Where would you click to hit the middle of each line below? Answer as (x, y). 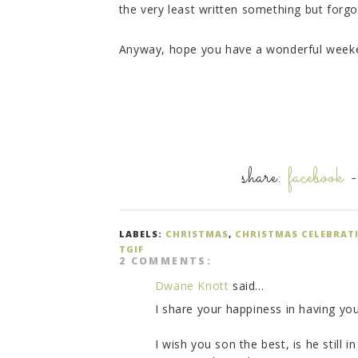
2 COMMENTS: (165, 261)
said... (247, 286)
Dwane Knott (192, 286)
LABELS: (142, 234)
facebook (316, 179)
